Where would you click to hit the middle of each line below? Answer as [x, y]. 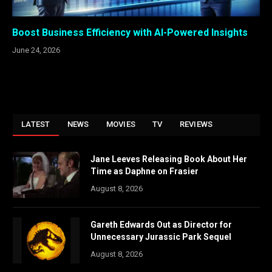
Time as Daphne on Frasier [144, 171]
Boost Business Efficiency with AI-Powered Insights [130, 32]
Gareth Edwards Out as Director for [161, 224]
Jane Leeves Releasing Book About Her [169, 159]
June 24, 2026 [36, 50]
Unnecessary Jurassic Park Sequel [161, 236]
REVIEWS [196, 124]
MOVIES [121, 124]
